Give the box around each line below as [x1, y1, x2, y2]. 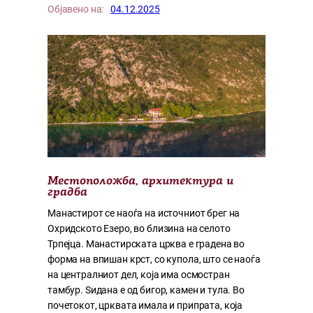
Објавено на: [48, 3, 104, 16]
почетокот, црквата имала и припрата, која [48, 300, 243, 312]
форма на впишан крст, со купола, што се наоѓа [48, 254, 261, 265]
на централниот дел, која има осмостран [48, 269, 230, 281]
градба [48, 187, 87, 199]
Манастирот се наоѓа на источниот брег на [48, 208, 240, 219]
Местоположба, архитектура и [48, 176, 233, 188]
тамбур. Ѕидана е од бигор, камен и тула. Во [48, 284, 245, 296]
